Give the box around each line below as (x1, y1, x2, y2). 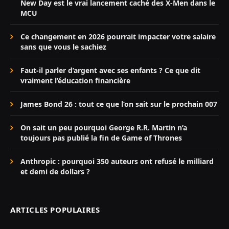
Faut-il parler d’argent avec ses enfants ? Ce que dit (20, 65, 200, 76)
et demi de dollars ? (20, 167, 90, 177)
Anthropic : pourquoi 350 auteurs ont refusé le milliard (20, 156, 214, 167)
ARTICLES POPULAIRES (10, 204, 100, 215)
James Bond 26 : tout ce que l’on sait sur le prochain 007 (20, 99, 217, 109)
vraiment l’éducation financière (20, 76, 130, 86)
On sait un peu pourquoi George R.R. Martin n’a (20, 123, 187, 133)
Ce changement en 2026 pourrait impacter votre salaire (20, 32, 216, 42)
